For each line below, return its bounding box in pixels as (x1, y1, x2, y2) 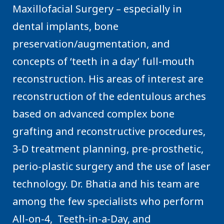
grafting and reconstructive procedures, (12, 124, 205, 138)
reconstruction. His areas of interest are (12, 71, 203, 85)
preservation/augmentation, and (12, 36, 170, 50)
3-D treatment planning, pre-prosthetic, (12, 141, 203, 155)
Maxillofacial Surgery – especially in (12, 1, 182, 15)
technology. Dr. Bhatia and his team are (12, 176, 199, 190)
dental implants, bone (12, 19, 118, 33)
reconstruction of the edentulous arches (12, 89, 206, 103)
